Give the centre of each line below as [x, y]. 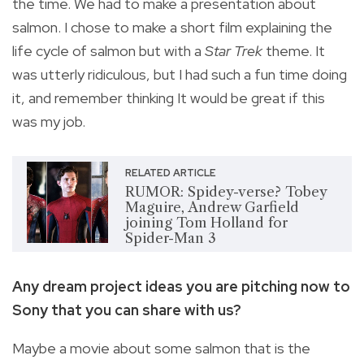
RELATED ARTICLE [170, 173]
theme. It [295, 51]
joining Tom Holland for [206, 223]
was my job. [49, 122]
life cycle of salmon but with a [108, 51]
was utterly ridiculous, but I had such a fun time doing [180, 75]
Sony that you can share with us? [127, 310]
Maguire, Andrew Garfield [212, 208]
